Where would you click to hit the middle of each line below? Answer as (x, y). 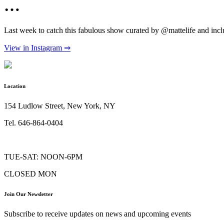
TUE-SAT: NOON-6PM (43, 156)
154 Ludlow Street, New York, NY (60, 105)
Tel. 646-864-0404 (33, 122)
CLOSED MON (30, 173)
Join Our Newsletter (28, 194)
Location (15, 86)
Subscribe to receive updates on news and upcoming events (97, 213)
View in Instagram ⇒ (37, 47)
